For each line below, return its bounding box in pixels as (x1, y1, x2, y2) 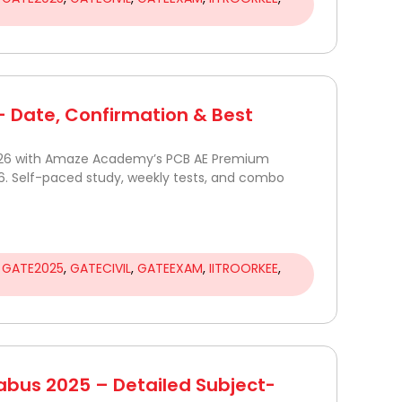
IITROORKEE (209, 258, 278, 277)
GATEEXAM (137, 258, 203, 277)
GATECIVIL (70, 258, 131, 277)
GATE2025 (2, 258, 64, 277)
